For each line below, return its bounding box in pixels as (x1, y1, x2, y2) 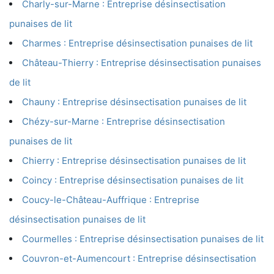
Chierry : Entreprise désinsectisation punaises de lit (22, 155, 246, 167)
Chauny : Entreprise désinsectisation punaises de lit (22, 96, 246, 108)
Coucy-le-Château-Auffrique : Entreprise (22, 194, 199, 206)
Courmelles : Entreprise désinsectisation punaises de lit (22, 233, 264, 245)
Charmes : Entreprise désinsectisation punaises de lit (22, 37, 253, 50)
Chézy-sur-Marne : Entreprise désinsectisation (22, 116, 225, 128)
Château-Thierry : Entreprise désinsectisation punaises (22, 57, 261, 69)
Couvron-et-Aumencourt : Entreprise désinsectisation (22, 253, 256, 265)
